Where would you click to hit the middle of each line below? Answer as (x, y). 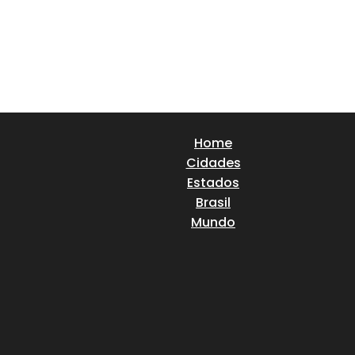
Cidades (213, 163)
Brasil (213, 203)
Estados (213, 183)
